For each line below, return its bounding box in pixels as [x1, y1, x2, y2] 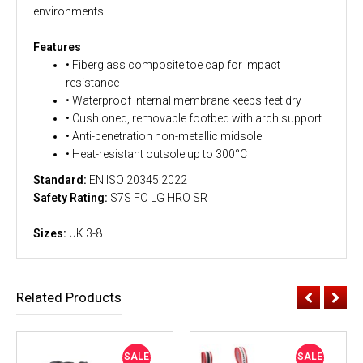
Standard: [33, 173, 89, 186]
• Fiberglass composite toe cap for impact [66, 58, 280, 71]
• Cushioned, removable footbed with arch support [66, 111, 322, 125]
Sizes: [33, 226, 69, 240]
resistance [66, 75, 119, 89]
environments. [33, 4, 106, 18]
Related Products [16, 288, 122, 305]
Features [33, 40, 81, 53]
